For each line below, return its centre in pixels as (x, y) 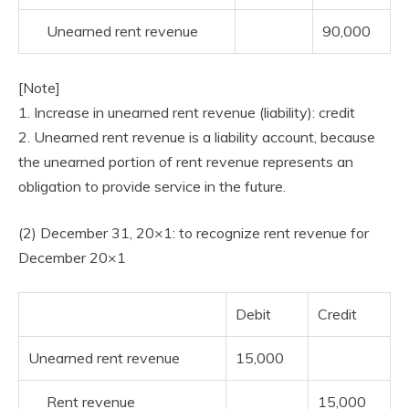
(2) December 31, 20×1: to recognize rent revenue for (194, 233)
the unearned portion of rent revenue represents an (186, 162)
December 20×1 (72, 257)
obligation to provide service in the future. (152, 186)
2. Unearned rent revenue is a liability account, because (197, 137)
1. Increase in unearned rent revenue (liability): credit (187, 112)
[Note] (39, 88)
